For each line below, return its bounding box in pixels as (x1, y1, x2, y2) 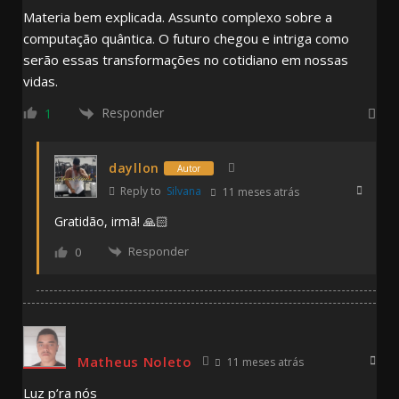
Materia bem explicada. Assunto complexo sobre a (23, 7, 332, 26)
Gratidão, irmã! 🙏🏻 (54, 212, 168, 230)
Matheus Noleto (77, 353, 192, 371)
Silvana (167, 183, 201, 199)
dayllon (109, 159, 159, 177)
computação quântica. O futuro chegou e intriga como (23, 28, 349, 47)
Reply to (118, 183, 167, 199)
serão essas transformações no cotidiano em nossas (23, 50, 348, 69)
